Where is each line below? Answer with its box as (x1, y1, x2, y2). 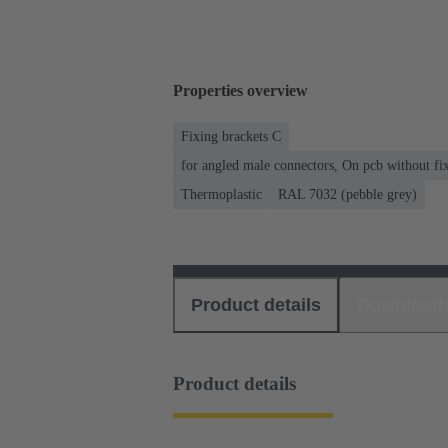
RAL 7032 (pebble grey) (278, 186, 417, 202)
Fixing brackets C (181, 128, 281, 144)
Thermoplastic (181, 186, 262, 202)
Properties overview (173, 82, 308, 100)
